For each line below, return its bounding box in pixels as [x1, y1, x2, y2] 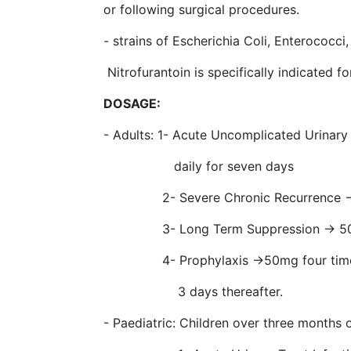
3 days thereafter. [103, 283, 283, 299]
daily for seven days [103, 157, 294, 174]
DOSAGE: [103, 95, 161, 111]
